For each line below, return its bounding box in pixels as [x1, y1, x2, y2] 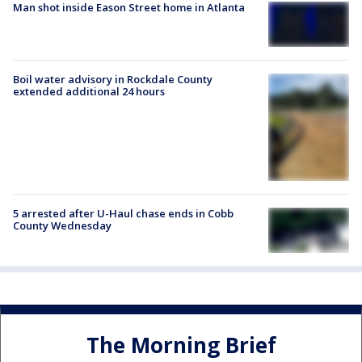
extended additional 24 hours [13, 83, 165, 99]
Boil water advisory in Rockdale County [13, 71, 213, 86]
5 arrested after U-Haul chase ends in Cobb [13, 206, 234, 221]
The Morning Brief [86, 330, 276, 360]
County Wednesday [13, 218, 112, 234]
